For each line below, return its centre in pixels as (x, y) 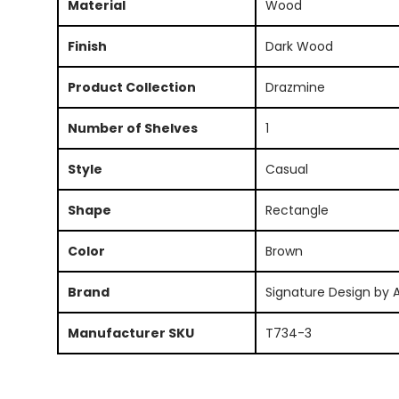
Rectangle (297, 210)
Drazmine (295, 87)
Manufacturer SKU (130, 333)
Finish (87, 46)
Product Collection (131, 87)
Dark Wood (299, 46)
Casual (286, 169)
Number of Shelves (132, 128)
